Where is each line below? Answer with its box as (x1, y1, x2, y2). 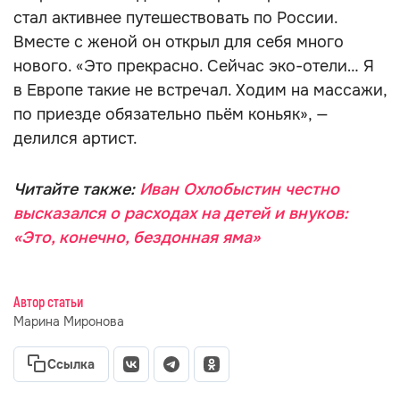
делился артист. (13, 129, 137, 148)
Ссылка (47, 356, 95, 372)
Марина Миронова (13, 313, 124, 329)
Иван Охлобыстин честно (139, 179, 339, 199)
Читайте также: (13, 179, 139, 199)
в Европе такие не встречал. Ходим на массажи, (13, 80, 387, 100)
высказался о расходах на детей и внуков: (13, 204, 348, 223)
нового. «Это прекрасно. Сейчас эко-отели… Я (13, 56, 374, 76)
